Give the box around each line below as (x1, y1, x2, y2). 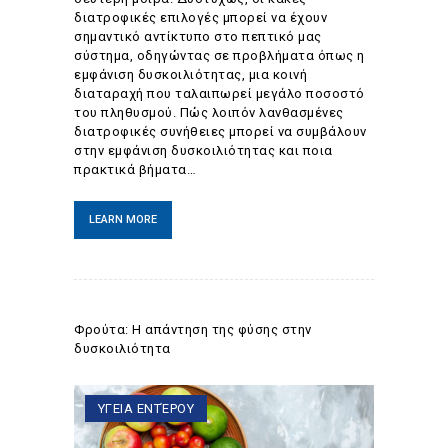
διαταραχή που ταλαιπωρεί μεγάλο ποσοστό (74, 85, 365, 101)
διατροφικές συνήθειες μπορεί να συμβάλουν (74, 123, 367, 139)
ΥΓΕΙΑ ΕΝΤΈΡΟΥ (97, 401, 195, 417)
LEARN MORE (89, 212, 157, 226)
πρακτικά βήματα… (74, 161, 196, 177)
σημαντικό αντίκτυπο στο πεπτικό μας (74, 28, 322, 44)
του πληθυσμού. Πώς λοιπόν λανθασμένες (74, 104, 344, 120)
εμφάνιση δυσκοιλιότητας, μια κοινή (74, 66, 307, 82)
